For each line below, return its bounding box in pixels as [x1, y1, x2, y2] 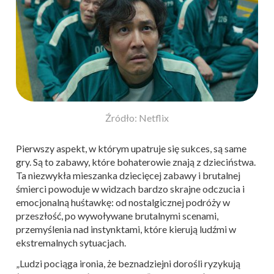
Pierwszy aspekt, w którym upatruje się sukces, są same [16, 142, 246, 154]
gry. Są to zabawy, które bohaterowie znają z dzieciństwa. [16, 155, 256, 168]
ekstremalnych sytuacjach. [16, 236, 126, 248]
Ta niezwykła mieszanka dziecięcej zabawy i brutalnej [16, 169, 240, 181]
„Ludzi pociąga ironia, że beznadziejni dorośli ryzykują [16, 257, 240, 269]
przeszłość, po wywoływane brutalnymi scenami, [16, 209, 218, 221]
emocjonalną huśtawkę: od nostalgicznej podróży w [16, 196, 230, 208]
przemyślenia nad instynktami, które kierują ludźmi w [16, 223, 236, 235]
